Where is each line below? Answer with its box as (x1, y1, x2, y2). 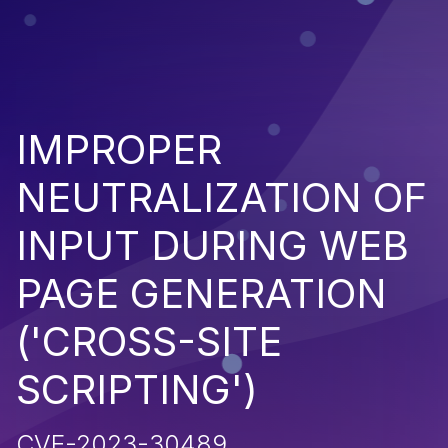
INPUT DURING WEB (16, 220, 409, 270)
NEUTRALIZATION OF (16, 172, 427, 222)
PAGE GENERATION (16, 268, 387, 318)
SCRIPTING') (16, 364, 258, 414)
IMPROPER (16, 124, 222, 174)
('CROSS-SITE (16, 316, 282, 366)
